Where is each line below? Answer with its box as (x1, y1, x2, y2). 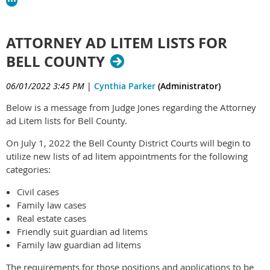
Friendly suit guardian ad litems (17, 225, 148, 237)
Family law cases (17, 198, 86, 211)
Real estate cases (17, 212, 86, 224)
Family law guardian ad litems (17, 238, 141, 251)
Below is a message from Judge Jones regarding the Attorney (6, 101, 256, 113)
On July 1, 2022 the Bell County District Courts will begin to (6, 136, 251, 149)
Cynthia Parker (94, 80, 155, 92)
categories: (6, 163, 51, 175)
